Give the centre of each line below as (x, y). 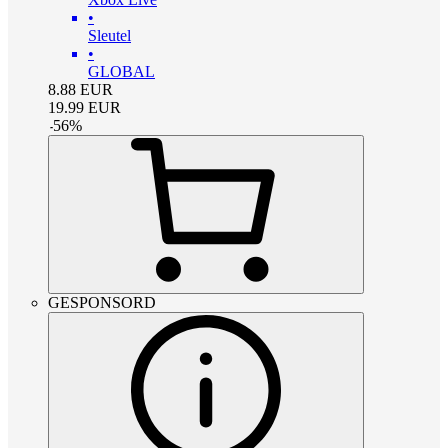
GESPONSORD (102, 302)
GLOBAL (121, 71)
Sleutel (109, 35)
